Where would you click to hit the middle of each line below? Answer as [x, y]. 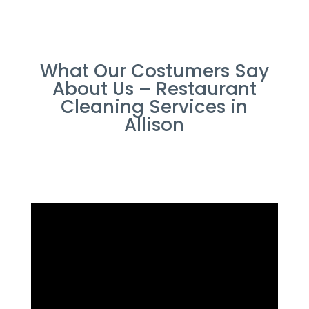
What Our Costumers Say [154, 71]
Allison [154, 124]
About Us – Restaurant [154, 89]
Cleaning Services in [154, 107]
